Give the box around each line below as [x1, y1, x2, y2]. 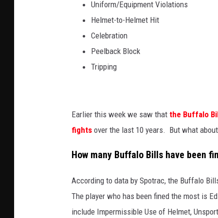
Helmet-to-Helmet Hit [91, 15, 159, 25]
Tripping [91, 61, 117, 72]
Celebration [91, 30, 127, 40]
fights [72, 125, 94, 135]
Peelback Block [91, 46, 140, 56]
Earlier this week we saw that [72, 109, 169, 119]
